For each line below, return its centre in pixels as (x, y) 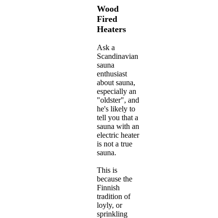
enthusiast (112, 74)
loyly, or (109, 205)
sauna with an (118, 127)
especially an (117, 91)
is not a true (115, 144)
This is (107, 170)
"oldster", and (118, 100)
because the (115, 179)
